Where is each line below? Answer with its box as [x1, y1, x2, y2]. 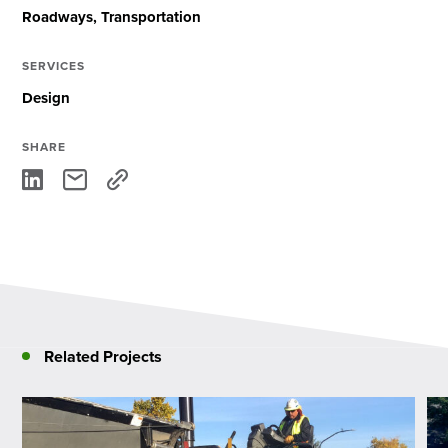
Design [22, 86, 71, 109]
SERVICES [22, 56, 86, 75]
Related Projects [44, 344, 162, 368]
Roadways [22, 5, 94, 28]
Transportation [101, 5, 202, 28]
